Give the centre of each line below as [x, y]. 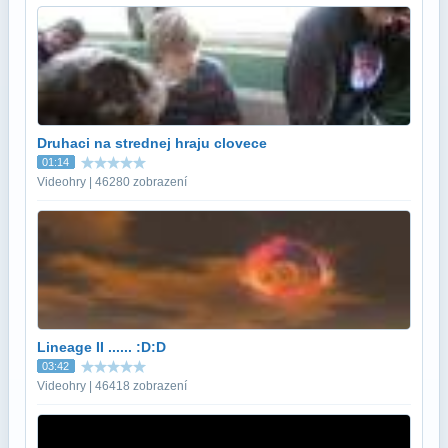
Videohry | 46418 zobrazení [112, 385]
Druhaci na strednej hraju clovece [152, 142]
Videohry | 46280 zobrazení [112, 181]
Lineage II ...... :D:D [101, 346]
